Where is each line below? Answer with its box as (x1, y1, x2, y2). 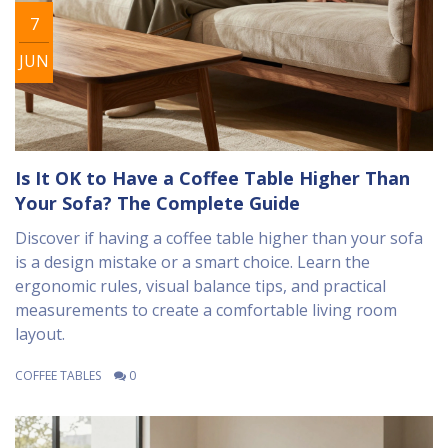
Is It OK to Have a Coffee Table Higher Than (15, 166, 410, 191)
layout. (15, 323, 65, 346)
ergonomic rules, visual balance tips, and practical (15, 275, 386, 298)
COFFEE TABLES (15, 367, 101, 385)
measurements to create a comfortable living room (15, 299, 397, 322)
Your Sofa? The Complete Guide (15, 191, 300, 216)
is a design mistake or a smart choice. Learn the (15, 251, 370, 274)
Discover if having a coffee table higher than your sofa (15, 227, 423, 250)
